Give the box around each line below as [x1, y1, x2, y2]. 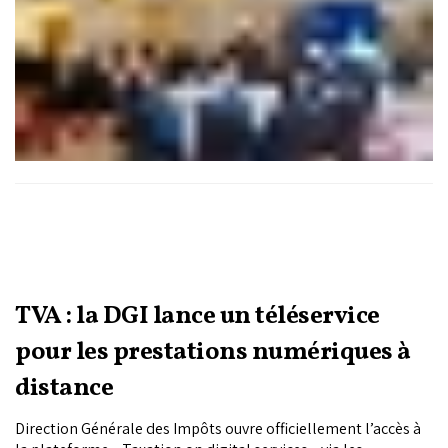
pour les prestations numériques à [15, 335, 411, 371]
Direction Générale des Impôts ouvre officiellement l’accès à [15, 418, 421, 440]
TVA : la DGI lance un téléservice [15, 299, 380, 335]
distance [15, 371, 113, 407]
